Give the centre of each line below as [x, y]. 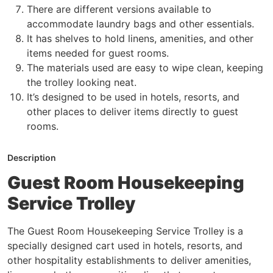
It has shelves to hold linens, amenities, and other [140, 39]
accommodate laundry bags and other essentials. [140, 24]
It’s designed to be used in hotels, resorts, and [133, 97]
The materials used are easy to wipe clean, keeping [145, 68]
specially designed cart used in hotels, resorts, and [125, 246]
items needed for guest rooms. [98, 53]
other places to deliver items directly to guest [133, 112]
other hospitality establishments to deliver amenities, [129, 261]
